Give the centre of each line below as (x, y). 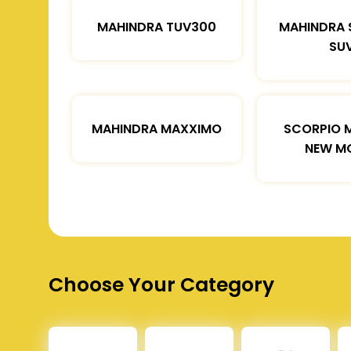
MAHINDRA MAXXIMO (157, 128)
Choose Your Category (161, 284)
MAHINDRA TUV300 (157, 27)
